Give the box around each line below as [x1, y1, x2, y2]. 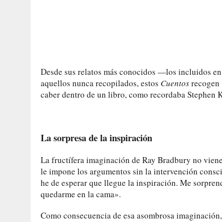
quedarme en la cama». [41, 188, 121, 200]
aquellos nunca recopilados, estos [41, 77, 161, 89]
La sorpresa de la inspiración [41, 130, 152, 144]
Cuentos [161, 77, 189, 89]
